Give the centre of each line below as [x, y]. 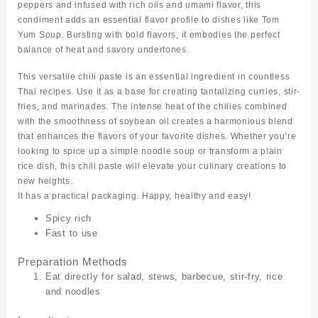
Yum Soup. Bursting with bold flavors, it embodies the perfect [149, 34]
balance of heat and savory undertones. [104, 49]
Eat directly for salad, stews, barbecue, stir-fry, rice [164, 277]
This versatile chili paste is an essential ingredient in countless [154, 76]
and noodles [73, 292]
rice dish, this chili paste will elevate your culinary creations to [152, 166]
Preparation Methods [73, 262]
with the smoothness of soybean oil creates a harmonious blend [155, 121]
